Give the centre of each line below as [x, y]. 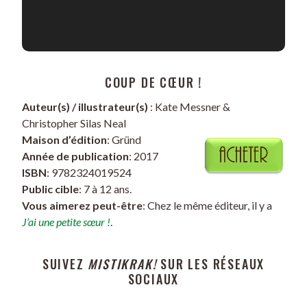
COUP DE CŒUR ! [153, 82]
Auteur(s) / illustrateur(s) [85, 107]
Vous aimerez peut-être [82, 206]
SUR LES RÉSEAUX [211, 263]
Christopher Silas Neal [74, 123]
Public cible [50, 189]
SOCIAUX [153, 279]
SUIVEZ [65, 263]
